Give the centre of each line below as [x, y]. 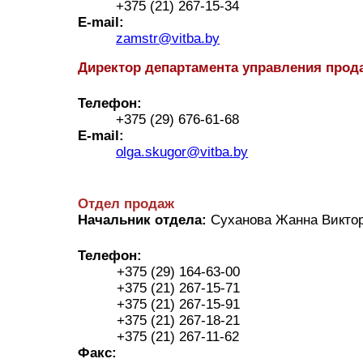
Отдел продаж [126, 203]
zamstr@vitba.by [168, 38]
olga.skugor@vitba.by [182, 152]
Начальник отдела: [142, 220]
